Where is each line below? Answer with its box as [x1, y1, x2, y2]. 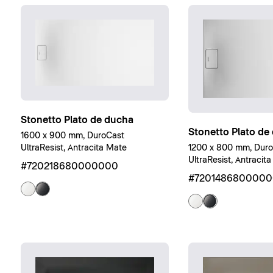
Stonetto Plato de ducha [20, 115, 133, 126]
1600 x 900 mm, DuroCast [20, 132, 124, 141]
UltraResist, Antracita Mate [20, 144, 127, 153]
